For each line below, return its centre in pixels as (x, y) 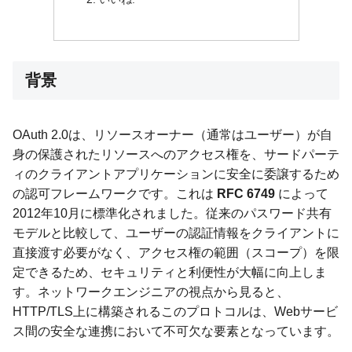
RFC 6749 (246, 194)
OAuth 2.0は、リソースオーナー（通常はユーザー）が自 (172, 135)
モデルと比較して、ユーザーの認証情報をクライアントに (176, 233)
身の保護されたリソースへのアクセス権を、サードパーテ (176, 155)
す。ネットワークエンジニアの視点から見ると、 (151, 292)
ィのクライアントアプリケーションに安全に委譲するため (176, 174)
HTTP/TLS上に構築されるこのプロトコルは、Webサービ (175, 312)
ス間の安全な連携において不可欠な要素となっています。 (176, 332)
